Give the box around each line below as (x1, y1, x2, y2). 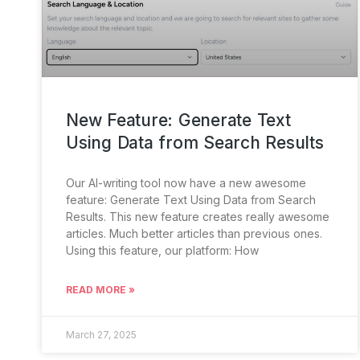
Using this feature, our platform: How (66, 243, 259, 257)
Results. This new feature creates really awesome (66, 209, 329, 223)
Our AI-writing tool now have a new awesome (66, 175, 306, 190)
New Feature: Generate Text (66, 109, 291, 130)
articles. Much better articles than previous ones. (66, 226, 322, 240)
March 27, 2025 (66, 328, 137, 341)
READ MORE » (66, 283, 135, 296)
